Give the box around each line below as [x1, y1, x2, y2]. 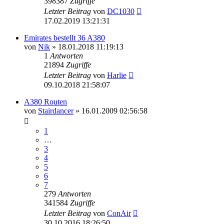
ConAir [107, 208, 131, 217]
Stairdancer [38, 106, 73, 115]
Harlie [107, 70, 126, 79]
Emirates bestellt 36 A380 [24, 33, 105, 42]
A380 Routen [24, 97, 67, 106]
